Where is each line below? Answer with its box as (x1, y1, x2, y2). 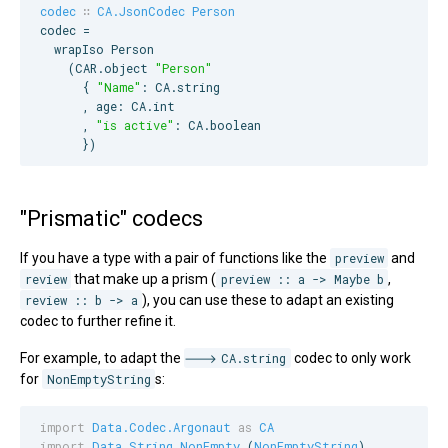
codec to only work (290, 349, 411, 366)
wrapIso (40, 40, 111, 57)
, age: (40, 97, 131, 114)
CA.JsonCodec (97, 2, 185, 19)
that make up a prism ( (71, 270, 217, 287)
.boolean (203, 116, 261, 133)
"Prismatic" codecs (20, 205, 203, 231)
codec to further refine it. (20, 312, 176, 329)
